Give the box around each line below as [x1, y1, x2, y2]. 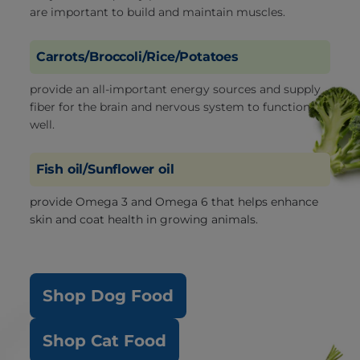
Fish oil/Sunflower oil [35, 162, 174, 177]
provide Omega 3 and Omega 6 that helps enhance [29, 194, 318, 209]
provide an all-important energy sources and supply [29, 82, 321, 96]
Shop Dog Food [42, 286, 174, 305]
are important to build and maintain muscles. [29, 5, 285, 19]
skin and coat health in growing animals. [29, 212, 258, 227]
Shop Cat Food [42, 331, 166, 350]
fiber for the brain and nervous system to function [29, 100, 310, 114]
